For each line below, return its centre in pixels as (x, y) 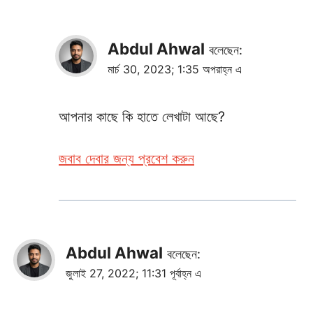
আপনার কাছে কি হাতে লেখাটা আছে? (142, 116)
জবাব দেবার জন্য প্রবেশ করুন (126, 158)
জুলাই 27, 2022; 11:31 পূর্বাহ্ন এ (133, 273)
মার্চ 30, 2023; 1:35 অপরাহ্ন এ (175, 69)
